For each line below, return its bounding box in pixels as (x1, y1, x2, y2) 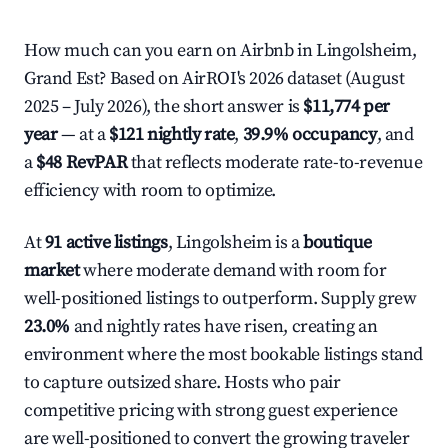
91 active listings (44, 231, 168, 254)
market (24, 259, 80, 282)
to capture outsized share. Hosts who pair (24, 371, 341, 394)
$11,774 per (303, 95, 391, 118)
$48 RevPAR (36, 151, 128, 174)
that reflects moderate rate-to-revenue (127, 151, 423, 174)
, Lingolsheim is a (167, 231, 304, 254)
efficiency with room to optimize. (24, 179, 276, 202)
